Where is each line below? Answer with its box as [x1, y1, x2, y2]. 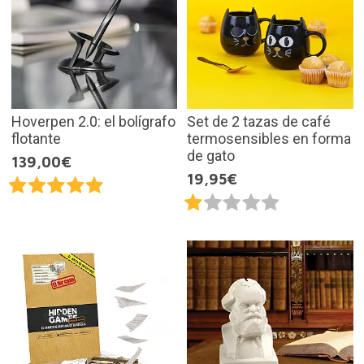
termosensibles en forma [187, 129, 351, 147]
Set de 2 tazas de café [187, 112, 331, 130]
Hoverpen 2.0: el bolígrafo [11, 112, 175, 130]
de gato [187, 146, 235, 164]
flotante [11, 129, 61, 147]
